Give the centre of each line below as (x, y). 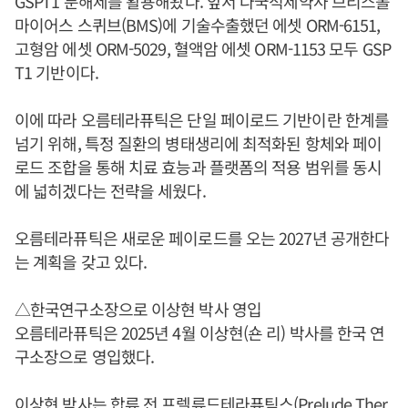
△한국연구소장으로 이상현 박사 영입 (138, 308)
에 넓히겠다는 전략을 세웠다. (110, 190)
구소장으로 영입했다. (85, 356)
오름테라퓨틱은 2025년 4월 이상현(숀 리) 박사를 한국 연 (200, 332)
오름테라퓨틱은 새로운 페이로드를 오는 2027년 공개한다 (202, 237)
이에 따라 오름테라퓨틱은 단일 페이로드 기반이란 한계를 (202, 119)
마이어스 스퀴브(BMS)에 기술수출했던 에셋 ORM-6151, (198, 24)
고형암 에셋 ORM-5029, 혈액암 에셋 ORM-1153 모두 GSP (203, 48)
